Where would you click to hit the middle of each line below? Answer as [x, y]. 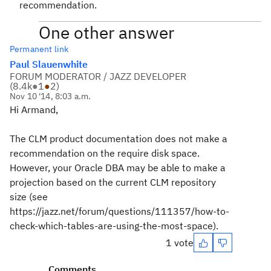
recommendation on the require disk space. [106, 153]
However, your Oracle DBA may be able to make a [118, 168]
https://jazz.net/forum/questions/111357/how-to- [119, 211]
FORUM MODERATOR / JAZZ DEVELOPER [98, 76]
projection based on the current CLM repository [113, 182]
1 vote [180, 243]
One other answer [106, 32]
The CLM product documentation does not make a [119, 139]
